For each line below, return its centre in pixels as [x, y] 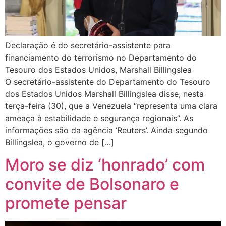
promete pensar [66, 203]
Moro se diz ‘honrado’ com [105, 165]
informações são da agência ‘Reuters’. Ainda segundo [106, 130]
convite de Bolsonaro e [92, 184]
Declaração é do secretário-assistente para [88, 45]
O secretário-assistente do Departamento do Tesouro [108, 81]
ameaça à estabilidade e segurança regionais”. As [99, 118]
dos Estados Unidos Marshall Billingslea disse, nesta [104, 94]
